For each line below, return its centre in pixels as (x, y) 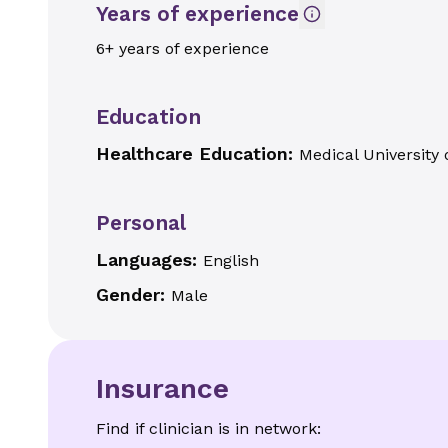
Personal (141, 222)
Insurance (162, 388)
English (231, 260)
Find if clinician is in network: (208, 428)
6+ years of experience (182, 48)
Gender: (133, 294)
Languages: (149, 259)
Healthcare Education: (197, 153)
